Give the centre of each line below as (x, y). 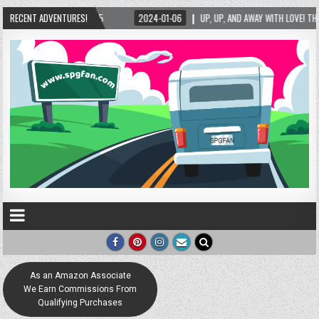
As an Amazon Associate (80, 276)
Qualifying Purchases (80, 303)
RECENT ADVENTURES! (49, 18)
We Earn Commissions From (80, 289)
